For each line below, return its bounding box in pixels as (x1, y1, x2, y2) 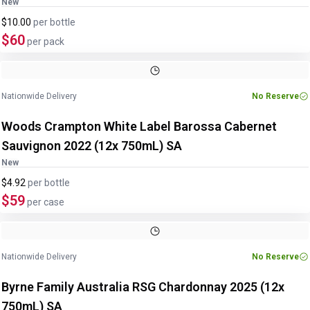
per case (25, 197, 64, 208)
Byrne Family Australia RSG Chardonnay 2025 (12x (1, 280, 284, 294)
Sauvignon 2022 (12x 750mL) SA (1, 138, 182, 153)
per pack (25, 36, 64, 47)
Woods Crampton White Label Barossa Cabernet (1, 119, 277, 134)
